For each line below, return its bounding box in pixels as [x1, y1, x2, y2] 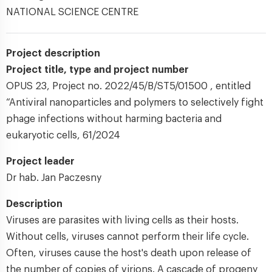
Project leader [6, 157, 75, 166]
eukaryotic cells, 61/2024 [6, 131, 120, 140]
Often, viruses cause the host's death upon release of [6, 248, 251, 258]
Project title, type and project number [6, 65, 189, 75]
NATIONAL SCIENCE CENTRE [6, 7, 138, 17]
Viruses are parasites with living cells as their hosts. [6, 216, 239, 225]
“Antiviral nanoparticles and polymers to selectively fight [6, 98, 263, 107]
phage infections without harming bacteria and [6, 114, 222, 124]
